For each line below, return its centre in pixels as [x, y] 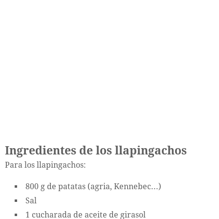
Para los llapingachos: [45, 165]
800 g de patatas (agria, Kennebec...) [93, 186]
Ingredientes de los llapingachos [96, 151]
